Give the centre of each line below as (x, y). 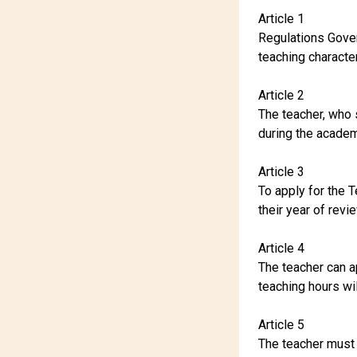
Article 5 (281, 325)
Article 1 (281, 19)
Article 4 (281, 248)
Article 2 (281, 95)
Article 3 (281, 172)
